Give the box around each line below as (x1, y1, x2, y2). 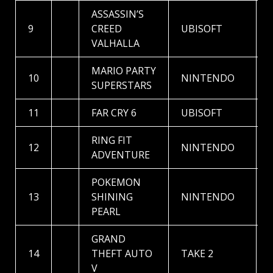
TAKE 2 (181, 247, 213, 261)
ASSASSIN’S (91, 7, 144, 21)
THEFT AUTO (91, 247, 152, 261)
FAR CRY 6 (91, 106, 136, 120)
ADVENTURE (91, 148, 150, 162)
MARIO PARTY (91, 64, 156, 78)
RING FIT (91, 133, 132, 147)
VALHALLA (91, 37, 140, 51)
